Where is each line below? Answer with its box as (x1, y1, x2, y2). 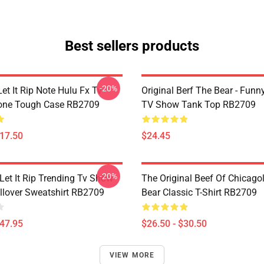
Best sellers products (65, 38, 199, 54)
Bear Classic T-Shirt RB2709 (141, 187, 257, 198)
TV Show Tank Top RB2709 (141, 99, 256, 110)
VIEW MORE (109, 251, 155, 259)
